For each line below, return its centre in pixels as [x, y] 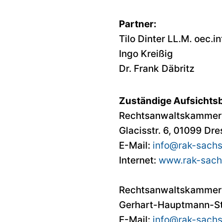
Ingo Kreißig [146, 54]
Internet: [139, 160]
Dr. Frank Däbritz [157, 68]
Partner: [138, 24]
